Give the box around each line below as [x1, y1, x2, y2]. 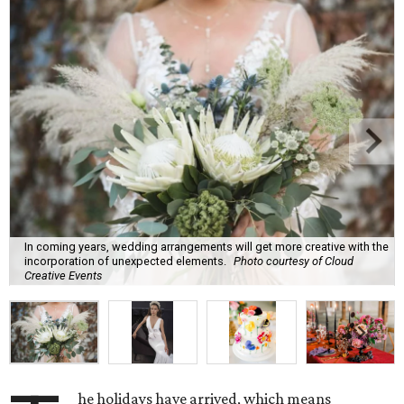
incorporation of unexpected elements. [24, 253, 226, 268]
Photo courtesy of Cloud [234, 253, 353, 268]
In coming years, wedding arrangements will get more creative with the [24, 239, 389, 253]
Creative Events [24, 268, 102, 282]
